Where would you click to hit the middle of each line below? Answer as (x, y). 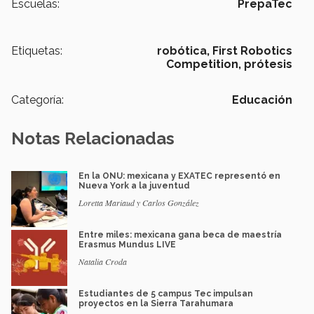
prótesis (268, 64)
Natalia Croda (103, 262)
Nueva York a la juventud (134, 186)
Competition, (204, 64)
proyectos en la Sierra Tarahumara (156, 304)
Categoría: (37, 100)
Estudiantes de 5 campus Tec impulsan (166, 294)
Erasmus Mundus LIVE (127, 245)
